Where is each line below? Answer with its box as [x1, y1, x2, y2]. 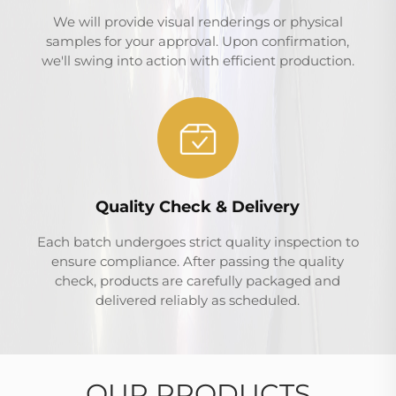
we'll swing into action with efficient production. [41, 52, 354, 70]
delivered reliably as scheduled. [95, 292, 301, 309]
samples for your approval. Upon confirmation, [46, 33, 350, 50]
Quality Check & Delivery [95, 197, 301, 217]
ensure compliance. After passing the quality [51, 253, 345, 270]
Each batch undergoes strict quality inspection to [36, 233, 359, 251]
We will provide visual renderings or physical [52, 13, 343, 31]
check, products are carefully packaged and [55, 272, 341, 290]
